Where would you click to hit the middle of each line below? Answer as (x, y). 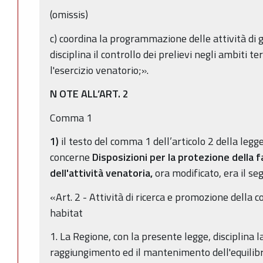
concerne (71, 157)
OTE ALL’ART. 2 (94, 94)
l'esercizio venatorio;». (99, 70)
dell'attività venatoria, (102, 173)
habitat (66, 213)
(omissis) (69, 15)
